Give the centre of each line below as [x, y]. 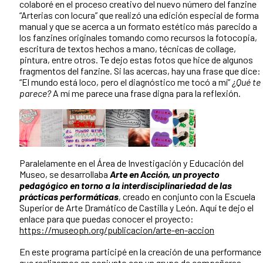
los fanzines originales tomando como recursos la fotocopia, [138, 38]
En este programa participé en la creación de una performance [140, 252]
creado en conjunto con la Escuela [189, 197]
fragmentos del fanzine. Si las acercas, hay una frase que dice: [140, 71]
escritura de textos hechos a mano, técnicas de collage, [128, 49]
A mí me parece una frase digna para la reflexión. [147, 93]
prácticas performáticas [69, 197]
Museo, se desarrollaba [65, 174]
